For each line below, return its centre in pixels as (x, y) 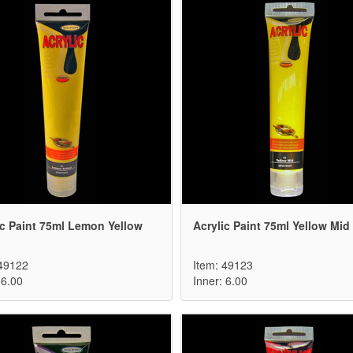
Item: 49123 (223, 265)
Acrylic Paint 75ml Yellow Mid (271, 226)
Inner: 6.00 (220, 281)
